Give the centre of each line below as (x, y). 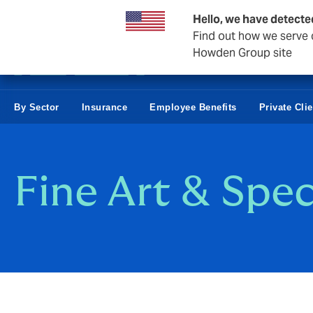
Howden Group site (242, 53)
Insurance (104, 107)
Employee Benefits (193, 107)
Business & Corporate (65, 17)
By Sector (37, 107)
